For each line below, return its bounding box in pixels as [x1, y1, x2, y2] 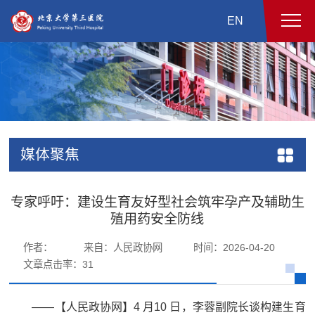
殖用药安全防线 [110, 212, 205, 226]
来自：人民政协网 [84, 242, 163, 253]
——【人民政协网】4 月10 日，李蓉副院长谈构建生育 [32, 301, 306, 313]
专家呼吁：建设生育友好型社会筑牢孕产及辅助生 [10, 195, 304, 210]
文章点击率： [23, 259, 83, 270]
